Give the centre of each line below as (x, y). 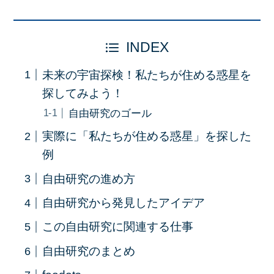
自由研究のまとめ (89, 251)
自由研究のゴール (110, 113)
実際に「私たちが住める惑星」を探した (147, 136)
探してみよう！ (83, 93)
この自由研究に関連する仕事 (118, 227)
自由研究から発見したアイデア (124, 203)
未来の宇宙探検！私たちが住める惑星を (147, 75)
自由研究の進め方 (89, 179)
